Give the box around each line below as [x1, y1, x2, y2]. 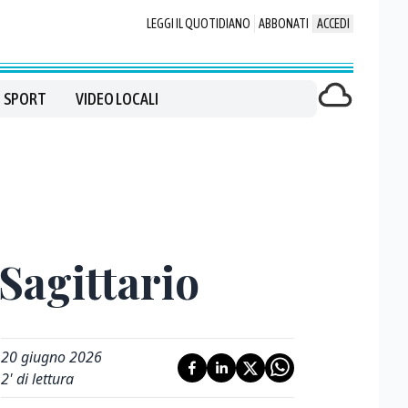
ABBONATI [259, 16, 309, 31]
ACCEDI [317, 16, 350, 31]
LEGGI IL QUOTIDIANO [147, 16, 250, 31]
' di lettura [9, 369, 74, 389]
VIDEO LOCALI [76, 89, 158, 108]
